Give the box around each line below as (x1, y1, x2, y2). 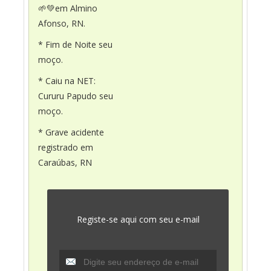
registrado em (38, 141, 93, 153)
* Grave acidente (38, 126, 104, 138)
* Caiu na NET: (38, 74, 96, 87)
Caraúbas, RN (38, 156, 92, 168)
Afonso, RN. (38, 17, 85, 29)
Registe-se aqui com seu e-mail (76, 213, 200, 225)
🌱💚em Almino (38, 2, 97, 14)
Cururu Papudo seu (38, 90, 113, 102)
